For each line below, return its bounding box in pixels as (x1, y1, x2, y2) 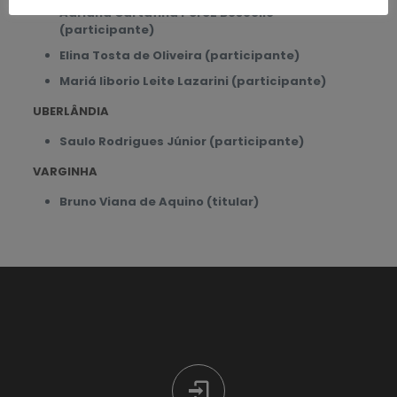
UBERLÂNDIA (32, 103, 109, 120)
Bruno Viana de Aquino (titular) (58, 193, 259, 210)
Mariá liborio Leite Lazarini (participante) (58, 73, 329, 90)
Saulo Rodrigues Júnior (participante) (58, 133, 304, 150)
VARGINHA (32, 163, 97, 180)
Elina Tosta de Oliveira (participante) (58, 47, 300, 64)
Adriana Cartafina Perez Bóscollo (58, 4, 274, 21)
